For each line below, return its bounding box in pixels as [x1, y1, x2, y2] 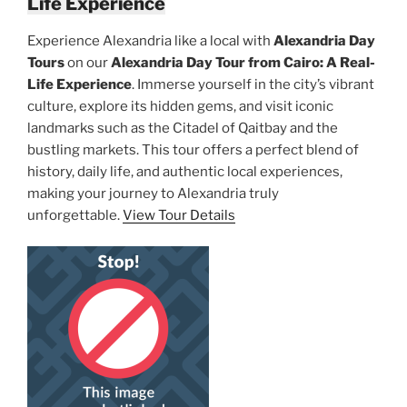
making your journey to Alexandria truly [27, 184, 279, 202]
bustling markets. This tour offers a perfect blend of [27, 141, 359, 158]
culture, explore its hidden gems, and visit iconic [27, 97, 333, 114]
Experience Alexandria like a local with [27, 32, 273, 49]
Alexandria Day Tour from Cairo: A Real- [111, 54, 375, 71]
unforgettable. [27, 206, 123, 223]
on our [65, 54, 111, 71]
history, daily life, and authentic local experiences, [27, 163, 342, 180]
